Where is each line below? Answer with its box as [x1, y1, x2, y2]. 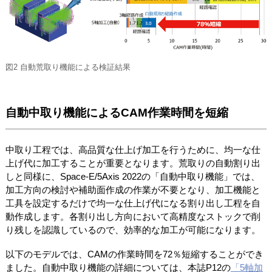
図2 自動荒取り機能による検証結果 [5, 63, 131, 72]
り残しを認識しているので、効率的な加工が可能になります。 [5, 224, 260, 235]
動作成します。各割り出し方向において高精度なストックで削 [5, 211, 260, 222]
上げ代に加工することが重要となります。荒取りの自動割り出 [5, 157, 260, 168]
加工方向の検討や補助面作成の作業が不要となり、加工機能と [5, 184, 260, 195]
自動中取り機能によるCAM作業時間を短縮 [5, 106, 228, 120]
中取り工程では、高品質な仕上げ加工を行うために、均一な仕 [5, 144, 260, 155]
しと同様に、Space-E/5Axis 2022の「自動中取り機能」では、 [5, 171, 260, 182]
